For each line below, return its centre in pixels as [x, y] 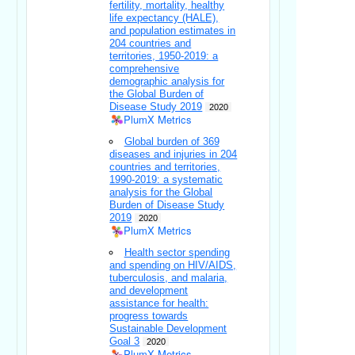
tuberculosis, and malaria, [169, 278]
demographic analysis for [167, 82]
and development [149, 291]
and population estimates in [173, 31]
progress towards [149, 316]
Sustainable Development [168, 329]
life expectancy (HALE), [164, 18]
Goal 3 [125, 342]
